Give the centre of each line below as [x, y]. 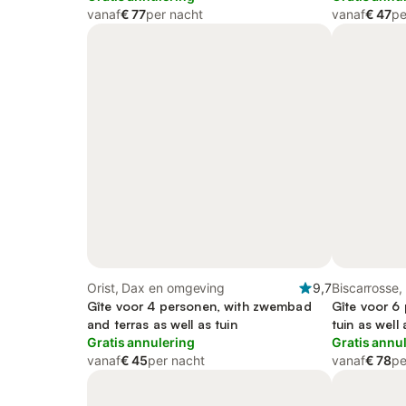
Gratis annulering [141, 342]
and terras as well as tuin [162, 324]
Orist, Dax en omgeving [156, 288]
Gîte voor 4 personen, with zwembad [199, 306]
